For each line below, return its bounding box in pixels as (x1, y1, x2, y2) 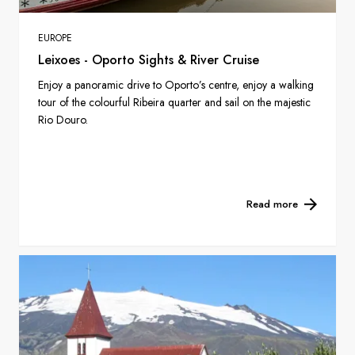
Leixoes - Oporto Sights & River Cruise (38, 51, 259, 70)
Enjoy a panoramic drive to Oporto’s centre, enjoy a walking (38, 77, 314, 94)
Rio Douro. (38, 112, 88, 128)
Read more (246, 197, 298, 212)
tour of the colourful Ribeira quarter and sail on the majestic (38, 94, 311, 111)
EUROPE (38, 31, 72, 46)
